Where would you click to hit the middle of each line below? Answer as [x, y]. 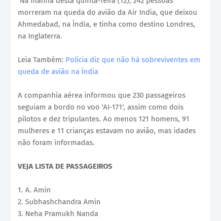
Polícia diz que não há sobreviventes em [133, 60]
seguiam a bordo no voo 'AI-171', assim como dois [101, 107]
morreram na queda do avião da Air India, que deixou [108, 13]
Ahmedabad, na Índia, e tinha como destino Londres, [107, 24]
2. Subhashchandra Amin [59, 202]
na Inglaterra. [40, 36]
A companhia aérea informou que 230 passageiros [102, 95]
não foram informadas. [56, 143]
